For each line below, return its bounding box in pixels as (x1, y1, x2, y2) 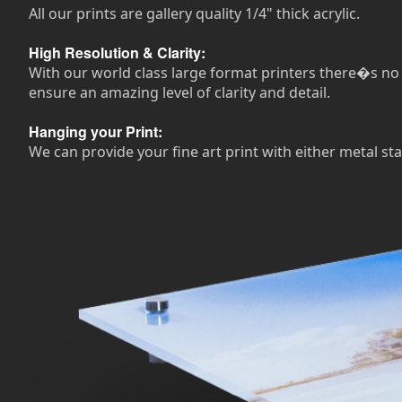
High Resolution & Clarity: (29, 42, 205, 64)
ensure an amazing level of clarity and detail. (29, 83, 330, 103)
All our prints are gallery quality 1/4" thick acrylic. (29, 4, 360, 24)
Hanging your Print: (29, 121, 162, 143)
